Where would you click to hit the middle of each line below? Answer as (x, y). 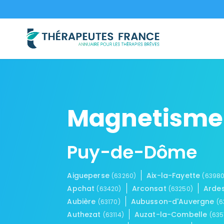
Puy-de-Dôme (132, 152)
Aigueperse (89, 175)
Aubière (82, 201)
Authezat (85, 214)
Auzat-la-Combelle (172, 214)
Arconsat (150, 188)
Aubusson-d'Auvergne (173, 201)
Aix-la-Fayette (174, 175)
